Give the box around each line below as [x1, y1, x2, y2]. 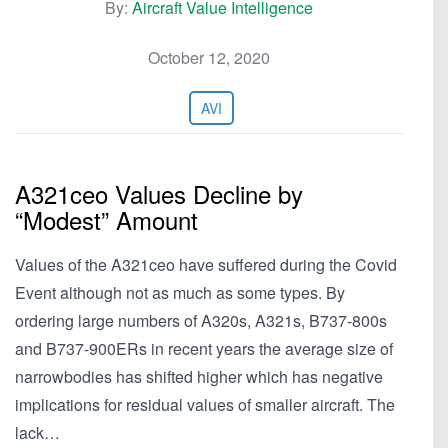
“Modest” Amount [15, 202, 198, 237]
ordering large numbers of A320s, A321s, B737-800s [15, 309, 387, 332]
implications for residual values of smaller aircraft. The [15, 393, 395, 416]
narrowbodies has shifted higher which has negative [15, 365, 383, 388]
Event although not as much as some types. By [15, 281, 345, 304]
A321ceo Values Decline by [15, 176, 303, 211]
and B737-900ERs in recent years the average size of [15, 337, 393, 360]
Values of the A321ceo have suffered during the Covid [15, 253, 397, 276]
